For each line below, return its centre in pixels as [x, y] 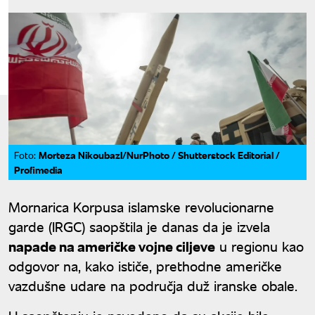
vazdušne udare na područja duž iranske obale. [153, 285]
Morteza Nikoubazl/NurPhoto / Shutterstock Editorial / [159, 155]
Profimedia [38, 170]
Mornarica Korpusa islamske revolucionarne [141, 207]
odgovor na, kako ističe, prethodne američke [145, 266]
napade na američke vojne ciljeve [112, 246]
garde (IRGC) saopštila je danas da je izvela [139, 226]
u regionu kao [259, 246]
